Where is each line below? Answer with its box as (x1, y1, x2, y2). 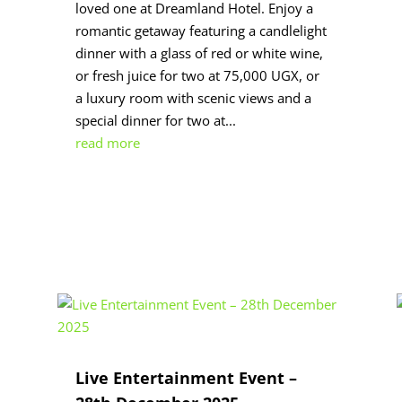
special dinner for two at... (74, 110, 236, 129)
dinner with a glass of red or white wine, (74, 43, 323, 62)
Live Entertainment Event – (74, 367, 297, 389)
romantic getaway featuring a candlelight (74, 21, 327, 39)
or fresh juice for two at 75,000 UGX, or (74, 66, 319, 84)
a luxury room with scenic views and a (74, 88, 311, 107)
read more (74, 133, 140, 152)
